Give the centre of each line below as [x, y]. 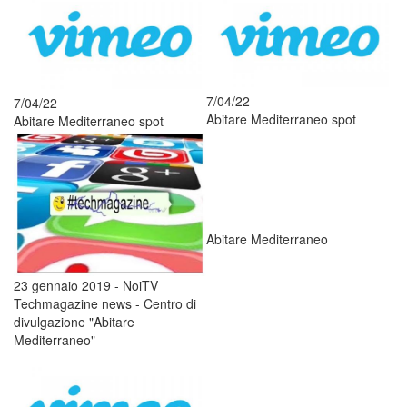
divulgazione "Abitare [74, 322]
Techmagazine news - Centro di [105, 304]
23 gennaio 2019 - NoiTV [86, 286]
